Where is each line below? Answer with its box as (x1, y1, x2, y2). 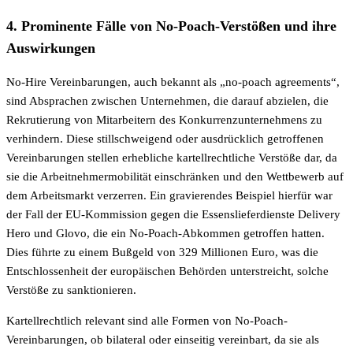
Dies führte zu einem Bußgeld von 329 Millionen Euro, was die (6, 246, 318, 259)
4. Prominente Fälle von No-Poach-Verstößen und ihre (6, 17, 336, 34)
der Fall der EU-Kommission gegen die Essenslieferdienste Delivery (6, 208, 340, 221)
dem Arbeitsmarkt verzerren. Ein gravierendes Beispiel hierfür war (6, 189, 333, 203)
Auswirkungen (6, 39, 95, 56)
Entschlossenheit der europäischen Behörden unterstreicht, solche (6, 265, 329, 278)
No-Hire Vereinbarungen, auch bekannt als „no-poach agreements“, (6, 76, 340, 89)
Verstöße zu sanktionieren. (6, 284, 136, 297)
